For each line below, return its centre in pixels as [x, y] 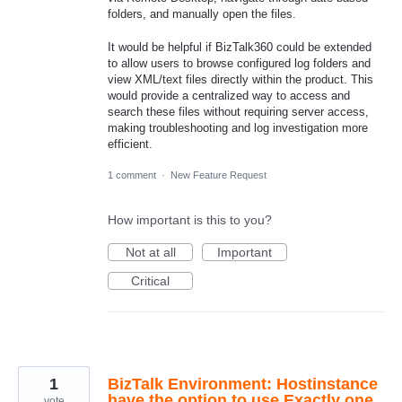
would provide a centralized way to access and [229, 95]
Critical [150, 280]
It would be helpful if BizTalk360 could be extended [240, 47]
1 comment [132, 175]
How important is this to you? [190, 219]
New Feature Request [218, 175]
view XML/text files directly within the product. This [240, 79]
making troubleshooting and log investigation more [238, 127]
